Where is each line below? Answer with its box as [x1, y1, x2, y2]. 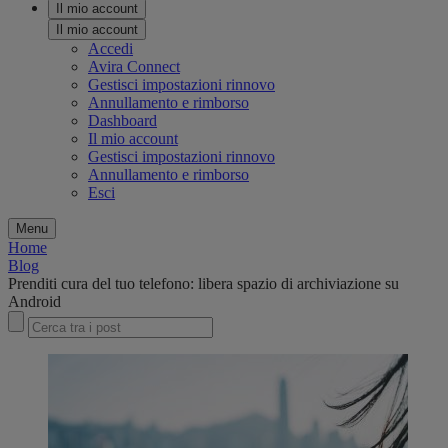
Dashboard [88, 112, 157, 130]
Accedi [88, 40, 133, 58]
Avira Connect [88, 58, 180, 76]
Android [8, 293, 65, 311]
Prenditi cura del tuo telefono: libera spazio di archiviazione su [8, 275, 399, 293]
